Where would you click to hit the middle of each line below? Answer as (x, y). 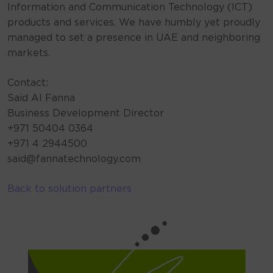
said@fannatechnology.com (74, 159)
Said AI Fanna (41, 98)
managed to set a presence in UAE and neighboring (134, 38)
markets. (29, 53)
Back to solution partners (69, 189)
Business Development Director (86, 114)
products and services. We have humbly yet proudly (134, 23)
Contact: (28, 83)
